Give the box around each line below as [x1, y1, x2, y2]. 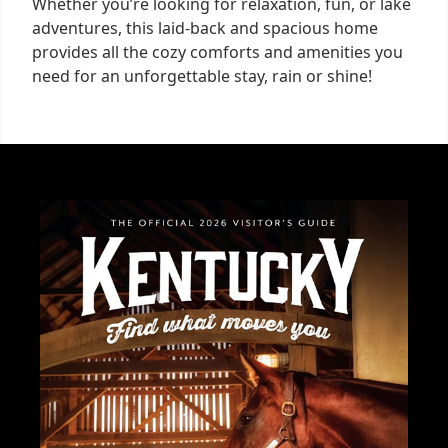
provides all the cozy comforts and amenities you [32, 40, 403, 63]
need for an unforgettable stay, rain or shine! [32, 64, 372, 87]
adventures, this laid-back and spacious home [32, 16, 378, 39]
